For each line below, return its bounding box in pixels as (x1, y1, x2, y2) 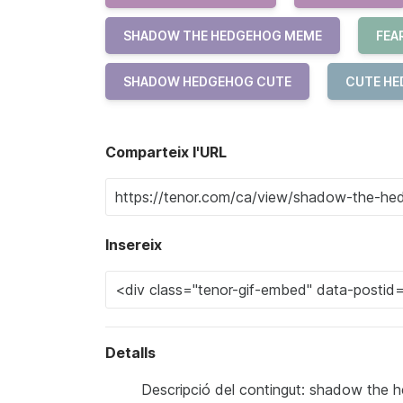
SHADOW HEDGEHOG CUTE (123, 74, 291, 89)
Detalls (105, 344, 156, 362)
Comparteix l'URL (105, 143, 227, 161)
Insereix (105, 236, 162, 254)
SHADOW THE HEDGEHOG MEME (123, 28, 322, 43)
